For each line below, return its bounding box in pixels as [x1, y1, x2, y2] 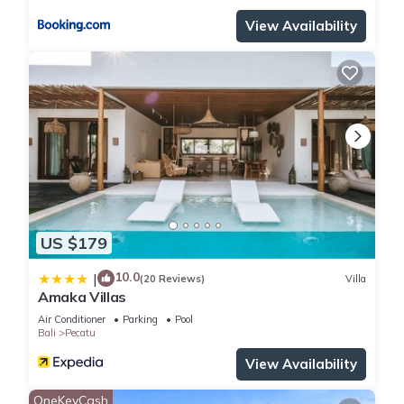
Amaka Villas [38, 288, 127, 307]
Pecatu [65, 326, 96, 340]
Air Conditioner [38, 313, 106, 326]
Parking [123, 313, 158, 326]
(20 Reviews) [140, 271, 205, 285]
